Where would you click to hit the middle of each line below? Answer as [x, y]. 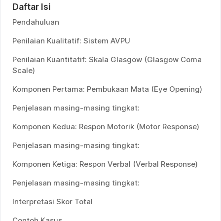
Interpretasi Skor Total [53, 202]
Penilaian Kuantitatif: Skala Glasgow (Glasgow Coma [107, 59]
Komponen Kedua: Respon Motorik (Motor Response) [106, 127]
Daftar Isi [32, 7]
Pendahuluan [36, 22]
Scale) [24, 70]
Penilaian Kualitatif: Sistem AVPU [71, 41]
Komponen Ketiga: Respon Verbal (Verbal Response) [105, 164]
